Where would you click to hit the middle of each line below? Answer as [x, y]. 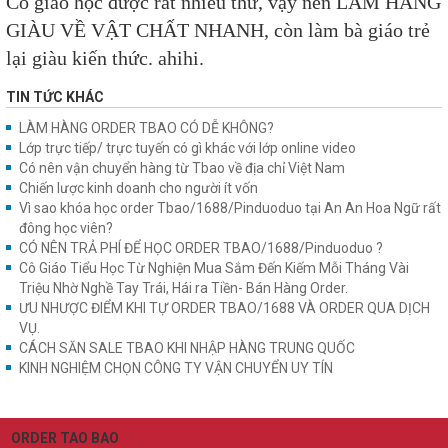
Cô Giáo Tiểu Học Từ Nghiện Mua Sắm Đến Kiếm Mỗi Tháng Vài [214, 268]
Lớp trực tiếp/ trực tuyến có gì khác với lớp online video [187, 148]
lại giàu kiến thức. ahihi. [105, 58]
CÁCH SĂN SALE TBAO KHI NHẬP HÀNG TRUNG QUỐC [187, 348]
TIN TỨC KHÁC [55, 97]
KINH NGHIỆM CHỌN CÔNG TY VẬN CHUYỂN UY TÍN [176, 368]
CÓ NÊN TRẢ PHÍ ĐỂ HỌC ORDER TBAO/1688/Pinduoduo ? [201, 248]
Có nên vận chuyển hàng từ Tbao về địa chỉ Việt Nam [182, 168]
